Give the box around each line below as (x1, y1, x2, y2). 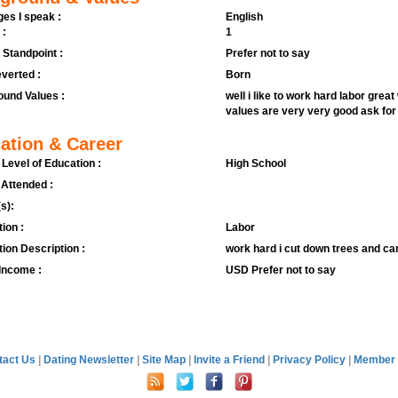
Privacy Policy (272, 354, 348, 366)
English (225, 11, 263, 23)
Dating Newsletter (43, 354, 137, 366)
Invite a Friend (193, 354, 267, 366)
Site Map (141, 354, 188, 366)
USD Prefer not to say (225, 264, 336, 276)
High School (225, 157, 286, 170)
